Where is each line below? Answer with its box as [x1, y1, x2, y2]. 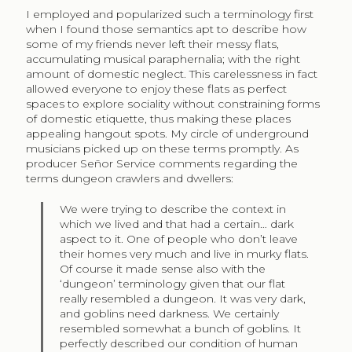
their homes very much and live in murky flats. [60, 246, 310, 261]
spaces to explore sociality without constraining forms [25, 96, 320, 111]
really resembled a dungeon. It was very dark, [60, 291, 306, 306]
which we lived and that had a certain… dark [60, 216, 295, 231]
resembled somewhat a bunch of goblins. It [60, 321, 302, 335]
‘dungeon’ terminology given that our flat [60, 276, 286, 291]
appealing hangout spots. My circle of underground [25, 126, 309, 141]
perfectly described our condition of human [60, 335, 299, 350]
